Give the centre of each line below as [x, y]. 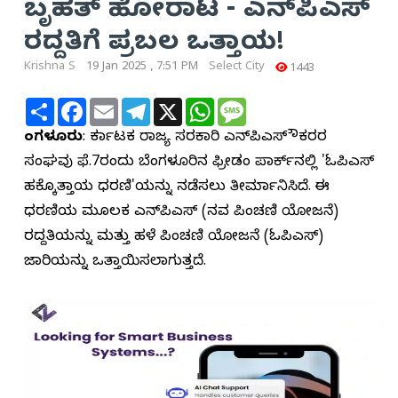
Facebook [117, 105]
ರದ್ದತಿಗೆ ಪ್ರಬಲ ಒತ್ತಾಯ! [155, 46]
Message [274, 105]
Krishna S [50, 68]
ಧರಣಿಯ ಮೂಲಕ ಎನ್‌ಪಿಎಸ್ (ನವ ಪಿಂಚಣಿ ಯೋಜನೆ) [181, 214]
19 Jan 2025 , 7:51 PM [142, 68]
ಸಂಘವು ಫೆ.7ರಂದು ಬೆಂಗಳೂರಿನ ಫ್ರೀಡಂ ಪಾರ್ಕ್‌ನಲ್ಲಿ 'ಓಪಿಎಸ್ [199, 164]
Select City [237, 68]
